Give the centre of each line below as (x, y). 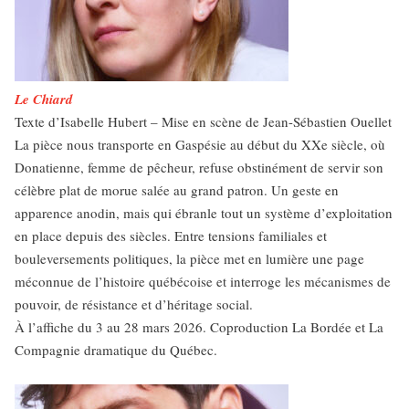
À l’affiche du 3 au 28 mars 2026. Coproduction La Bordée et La (199, 327)
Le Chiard (44, 99)
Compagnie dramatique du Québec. (116, 350)
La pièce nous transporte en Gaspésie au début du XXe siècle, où (200, 144)
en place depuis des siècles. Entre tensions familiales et (171, 236)
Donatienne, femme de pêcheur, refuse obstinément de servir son (199, 167)
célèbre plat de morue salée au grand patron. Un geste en (177, 190)
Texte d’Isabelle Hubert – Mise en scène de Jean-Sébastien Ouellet (203, 121)
